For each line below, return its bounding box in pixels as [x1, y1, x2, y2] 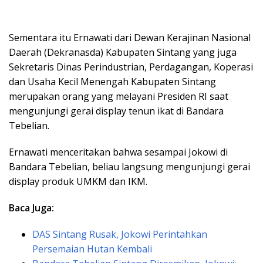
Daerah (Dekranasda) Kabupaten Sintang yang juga [9, 46, 237, 59]
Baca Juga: [9, 201, 54, 215]
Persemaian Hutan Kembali [32, 242, 152, 256]
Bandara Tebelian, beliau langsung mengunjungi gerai [9, 160, 250, 174]
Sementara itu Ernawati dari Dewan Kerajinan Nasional [9, 31, 251, 45]
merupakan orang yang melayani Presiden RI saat [9, 90, 228, 103]
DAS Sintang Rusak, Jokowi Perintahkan [32, 228, 207, 241]
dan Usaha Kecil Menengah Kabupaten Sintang [9, 75, 216, 89]
